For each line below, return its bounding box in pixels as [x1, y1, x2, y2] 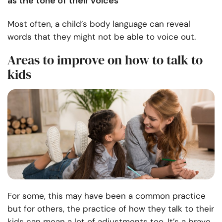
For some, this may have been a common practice [7, 190, 206, 202]
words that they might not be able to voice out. [7, 31, 196, 43]
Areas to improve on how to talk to [7, 51, 203, 69]
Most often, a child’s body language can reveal [7, 18, 190, 30]
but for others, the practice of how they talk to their [7, 203, 214, 215]
